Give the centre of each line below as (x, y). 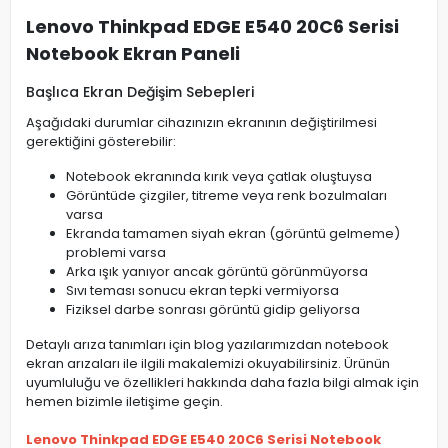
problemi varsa (116, 253)
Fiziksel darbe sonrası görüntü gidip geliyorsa (213, 310)
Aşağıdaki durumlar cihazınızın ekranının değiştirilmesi (201, 123)
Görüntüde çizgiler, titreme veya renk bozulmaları (226, 196)
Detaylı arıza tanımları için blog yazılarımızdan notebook (207, 345)
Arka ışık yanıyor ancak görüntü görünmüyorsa (217, 272)
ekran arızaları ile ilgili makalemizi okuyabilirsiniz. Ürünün (208, 364)
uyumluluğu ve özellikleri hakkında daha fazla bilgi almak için (222, 383)
